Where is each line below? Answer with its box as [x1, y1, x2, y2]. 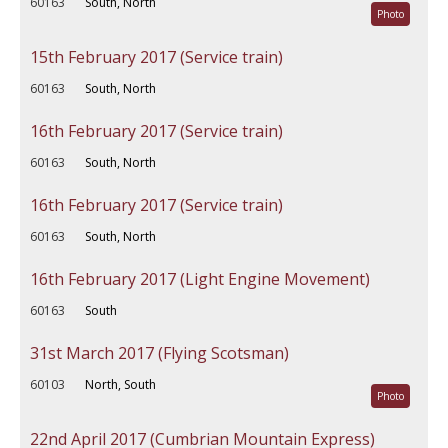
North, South [85, 376, 156, 393]
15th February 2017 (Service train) [30, 46, 283, 68]
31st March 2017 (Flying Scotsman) [30, 342, 289, 364]
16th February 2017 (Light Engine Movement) [30, 268, 370, 290]
